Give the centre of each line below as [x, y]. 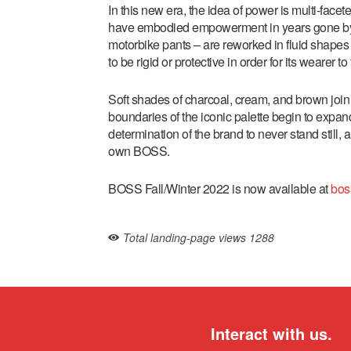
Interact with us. [271, 333]
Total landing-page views [186, 237]
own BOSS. [139, 150]
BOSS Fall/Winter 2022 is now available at [219, 188]
